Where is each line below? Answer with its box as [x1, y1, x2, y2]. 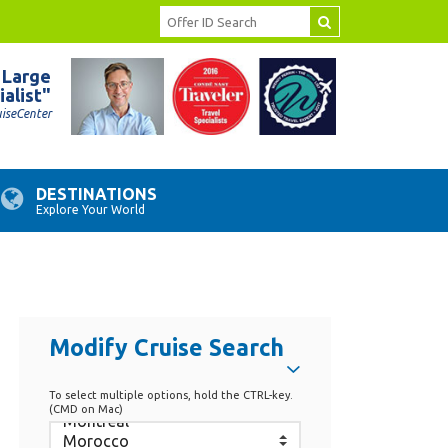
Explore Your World [36, 203, 145, 216]
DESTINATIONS [36, 185, 157, 203]
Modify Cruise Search [49, 335, 284, 360]
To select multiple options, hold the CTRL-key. [49, 389, 293, 401]
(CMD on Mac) [49, 403, 123, 415]
